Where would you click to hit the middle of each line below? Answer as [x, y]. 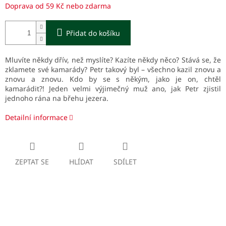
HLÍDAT [81, 162]
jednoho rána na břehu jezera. [57, 98]
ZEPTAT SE [32, 162]
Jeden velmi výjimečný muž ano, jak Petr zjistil [135, 89]
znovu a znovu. [37, 79]
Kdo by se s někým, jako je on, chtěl [145, 79]
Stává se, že [201, 60]
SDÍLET [125, 162]
